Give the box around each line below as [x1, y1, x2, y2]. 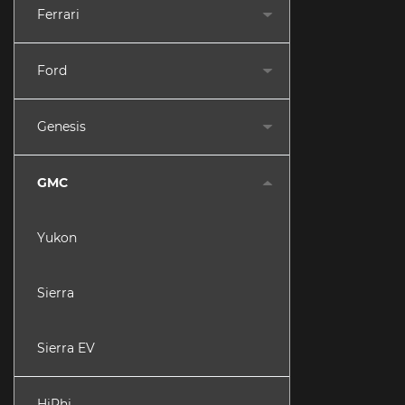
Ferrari [37, 6, 80, 23]
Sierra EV [37, 340, 95, 356]
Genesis [37, 118, 86, 135]
